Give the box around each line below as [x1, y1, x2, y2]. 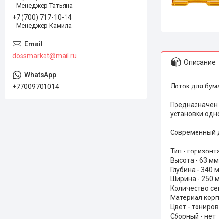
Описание [184, 58, 216, 66]
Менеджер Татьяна [16, 1, 73, 9]
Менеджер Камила [16, 22, 72, 30]
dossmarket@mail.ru [12, 52, 77, 60]
